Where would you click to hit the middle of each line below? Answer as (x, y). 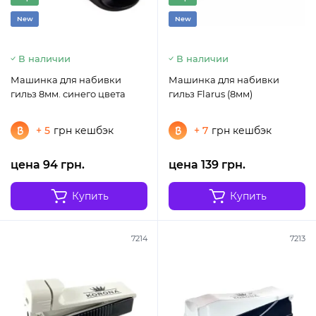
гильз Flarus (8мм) (211, 94)
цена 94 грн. (48, 165)
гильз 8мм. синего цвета (68, 94)
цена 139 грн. (207, 165)
